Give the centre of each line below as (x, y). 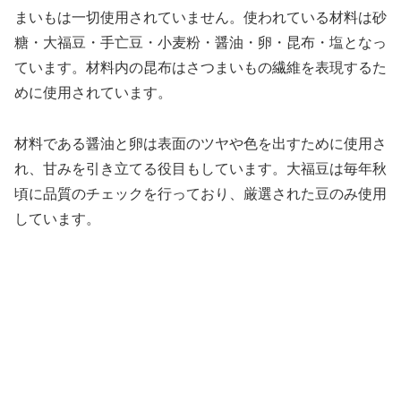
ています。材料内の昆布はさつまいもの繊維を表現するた (200, 68)
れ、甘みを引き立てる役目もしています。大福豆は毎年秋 (200, 169)
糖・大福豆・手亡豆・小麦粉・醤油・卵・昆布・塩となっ (200, 43)
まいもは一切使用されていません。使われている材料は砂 (200, 18)
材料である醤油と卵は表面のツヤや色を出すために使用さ (200, 144)
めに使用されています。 (93, 93)
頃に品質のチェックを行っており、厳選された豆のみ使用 (200, 194)
